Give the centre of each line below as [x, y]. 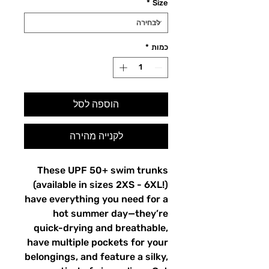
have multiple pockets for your [98, 243]
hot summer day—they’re [110, 214]
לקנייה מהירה [96, 136]
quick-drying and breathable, [101, 228]
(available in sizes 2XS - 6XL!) [101, 185]
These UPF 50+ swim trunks [103, 171]
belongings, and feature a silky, [96, 257]
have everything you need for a [96, 199]
